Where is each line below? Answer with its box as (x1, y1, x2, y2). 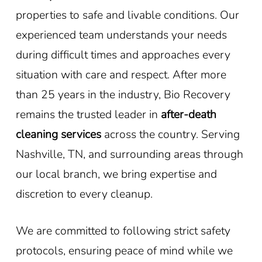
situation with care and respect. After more (15, 66, 226, 82)
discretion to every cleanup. (15, 185, 153, 202)
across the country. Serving (101, 126, 240, 142)
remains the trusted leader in (15, 106, 161, 122)
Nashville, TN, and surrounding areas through (15, 146, 243, 162)
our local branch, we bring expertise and (15, 166, 217, 182)
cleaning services (15, 126, 101, 142)
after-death (160, 106, 216, 122)
